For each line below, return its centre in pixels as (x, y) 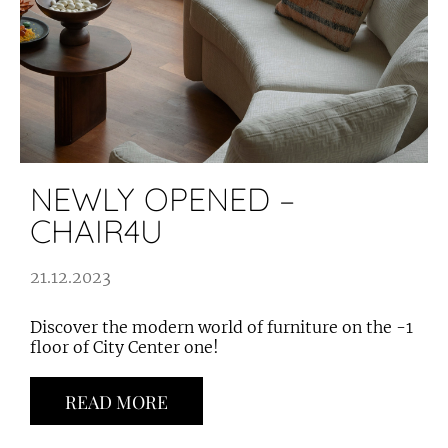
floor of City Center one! (124, 347)
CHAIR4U (96, 231)
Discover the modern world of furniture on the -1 (221, 327)
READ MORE (116, 402)
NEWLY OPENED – (162, 199)
